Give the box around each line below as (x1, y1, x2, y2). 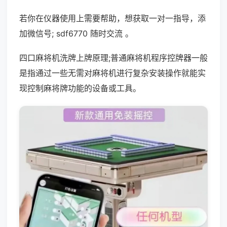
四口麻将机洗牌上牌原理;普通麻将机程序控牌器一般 (19, 53, 208, 63)
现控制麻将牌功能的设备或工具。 (19, 83, 141, 93)
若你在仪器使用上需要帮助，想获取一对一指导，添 (19, 13, 206, 23)
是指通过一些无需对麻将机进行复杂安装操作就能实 (19, 68, 206, 78)
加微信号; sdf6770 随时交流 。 (19, 28, 133, 39)
